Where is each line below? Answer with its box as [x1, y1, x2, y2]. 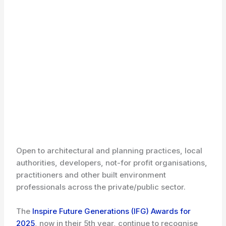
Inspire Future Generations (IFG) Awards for [32, 206, 191, 216]
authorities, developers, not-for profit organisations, [16, 158, 208, 167]
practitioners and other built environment [16, 170, 166, 180]
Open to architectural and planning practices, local [16, 146, 203, 155]
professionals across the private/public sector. [16, 182, 186, 192]
